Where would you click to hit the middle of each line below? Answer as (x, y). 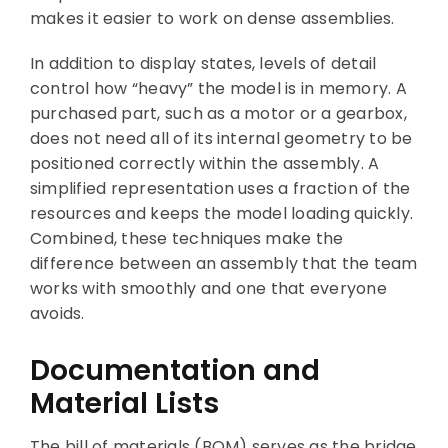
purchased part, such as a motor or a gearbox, (218, 114)
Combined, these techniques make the (186, 239)
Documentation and (174, 371)
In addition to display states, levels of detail (203, 64)
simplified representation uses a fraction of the (220, 189)
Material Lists (124, 404)
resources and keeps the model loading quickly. (221, 214)
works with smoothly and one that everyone (208, 289)
